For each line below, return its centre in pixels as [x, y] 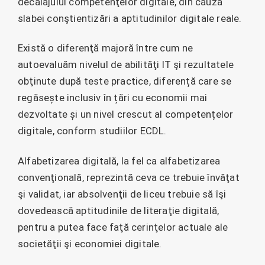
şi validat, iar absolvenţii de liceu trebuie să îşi [122, 194]
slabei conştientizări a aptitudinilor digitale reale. [130, 18]
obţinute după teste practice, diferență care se [125, 81]
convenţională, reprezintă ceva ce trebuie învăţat [129, 177]
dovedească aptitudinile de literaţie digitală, [119, 210]
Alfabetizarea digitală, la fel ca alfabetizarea [119, 161]
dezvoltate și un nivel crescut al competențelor [126, 114]
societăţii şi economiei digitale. [90, 243]
